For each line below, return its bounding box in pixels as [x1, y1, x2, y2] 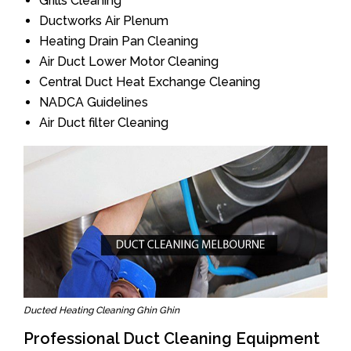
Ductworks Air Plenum [39, 13, 168, 28]
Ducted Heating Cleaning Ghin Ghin [24, 305, 179, 316]
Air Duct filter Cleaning [39, 115, 168, 130]
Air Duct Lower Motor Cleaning [39, 54, 219, 69]
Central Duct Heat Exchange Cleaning [39, 74, 260, 89]
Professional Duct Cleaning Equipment [24, 329, 320, 348]
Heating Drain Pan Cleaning [39, 34, 198, 49]
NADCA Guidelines [39, 95, 148, 110]
